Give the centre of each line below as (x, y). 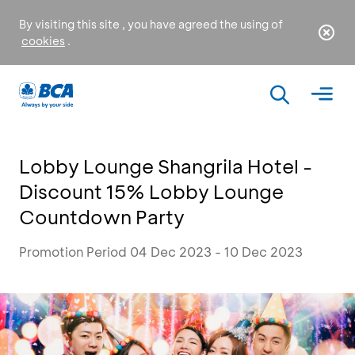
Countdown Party (102, 217)
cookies (43, 41)
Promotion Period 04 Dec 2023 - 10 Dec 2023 (161, 252)
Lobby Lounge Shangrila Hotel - (166, 166)
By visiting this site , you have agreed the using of (151, 24)
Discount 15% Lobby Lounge (151, 191)
